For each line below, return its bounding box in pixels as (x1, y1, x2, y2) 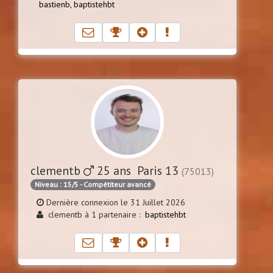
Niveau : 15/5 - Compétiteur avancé (35, 179, 151, 189)
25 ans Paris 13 (94, 162, 182, 178)
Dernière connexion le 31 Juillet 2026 (44, 196, 185, 208)
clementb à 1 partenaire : (43, 208, 145, 220)
